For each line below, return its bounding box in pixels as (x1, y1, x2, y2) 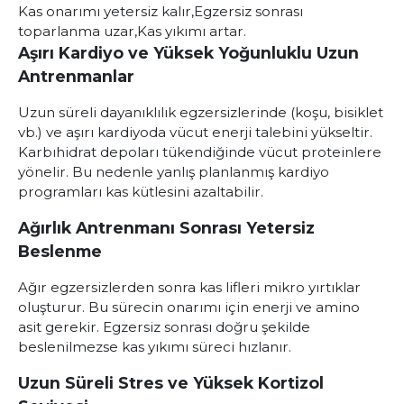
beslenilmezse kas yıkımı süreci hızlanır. (18, 338, 291, 355)
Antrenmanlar (18, 67, 134, 86)
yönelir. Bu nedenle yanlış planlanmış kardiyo (18, 163, 329, 180)
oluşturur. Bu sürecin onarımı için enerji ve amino (18, 298, 360, 316)
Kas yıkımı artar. (137, 23, 246, 40)
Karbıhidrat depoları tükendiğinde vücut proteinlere (18, 143, 381, 161)
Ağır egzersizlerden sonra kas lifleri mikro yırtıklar (18, 279, 361, 296)
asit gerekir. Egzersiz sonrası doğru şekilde (18, 318, 310, 335)
